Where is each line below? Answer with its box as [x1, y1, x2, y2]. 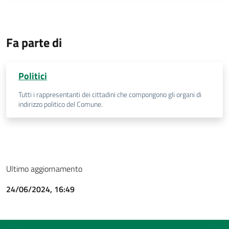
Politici [18, 69, 47, 83]
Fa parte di [6, 33, 62, 52]
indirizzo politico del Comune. [18, 99, 103, 110]
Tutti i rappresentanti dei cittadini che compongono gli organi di [18, 89, 201, 100]
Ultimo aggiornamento [6, 163, 82, 175]
